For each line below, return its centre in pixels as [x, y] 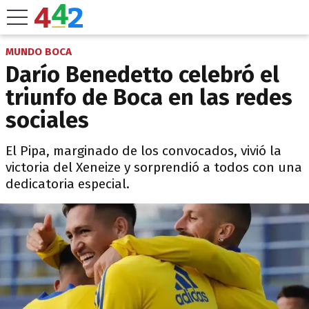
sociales [47, 120]
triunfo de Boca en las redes [149, 97]
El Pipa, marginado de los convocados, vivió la [143, 151]
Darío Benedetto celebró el [142, 74]
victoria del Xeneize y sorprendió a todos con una [154, 167]
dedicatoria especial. [68, 184]
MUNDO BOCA [39, 52]
